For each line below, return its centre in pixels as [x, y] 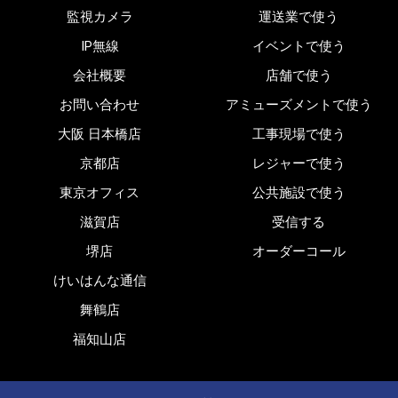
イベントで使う [298, 47]
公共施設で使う [298, 193]
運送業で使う [298, 17]
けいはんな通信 [99, 281]
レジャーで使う [298, 164]
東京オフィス [99, 193]
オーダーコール [298, 252]
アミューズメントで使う [298, 105]
